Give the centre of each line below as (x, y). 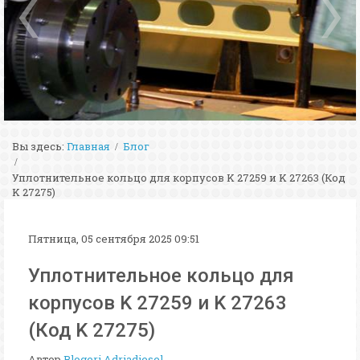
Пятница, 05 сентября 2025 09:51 (114, 239)
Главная (88, 146)
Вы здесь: (38, 146)
